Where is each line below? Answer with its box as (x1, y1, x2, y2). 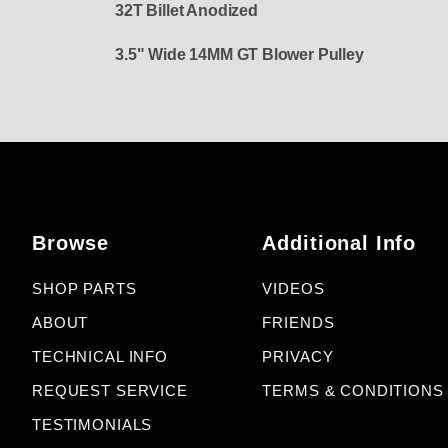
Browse (32, 232, 110, 254)
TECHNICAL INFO (32, 349, 168, 365)
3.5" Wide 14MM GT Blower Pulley (115, 46, 364, 64)
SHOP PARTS (32, 281, 137, 297)
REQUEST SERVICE (32, 383, 188, 399)
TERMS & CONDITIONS (262, 383, 444, 399)
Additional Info (262, 232, 417, 254)
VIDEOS (262, 281, 325, 297)
